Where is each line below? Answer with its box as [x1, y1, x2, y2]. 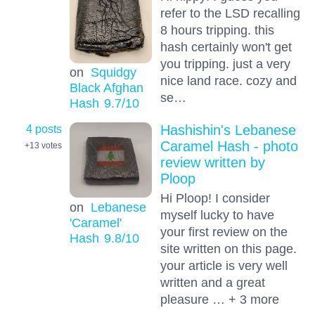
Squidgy [90, 65, 136, 80]
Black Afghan [69, 80, 143, 96]
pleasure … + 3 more [160, 291, 279, 307]
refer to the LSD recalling [160, 6, 300, 21]
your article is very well [160, 257, 288, 273]
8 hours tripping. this [160, 22, 274, 38]
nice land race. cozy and [160, 73, 297, 89]
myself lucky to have [160, 207, 274, 222]
